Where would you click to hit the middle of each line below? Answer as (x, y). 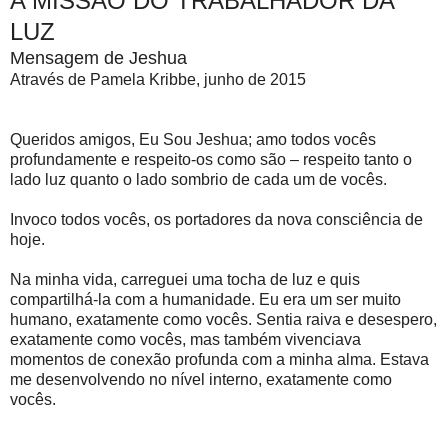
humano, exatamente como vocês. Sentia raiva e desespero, (223, 320)
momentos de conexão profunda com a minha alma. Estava (219, 360)
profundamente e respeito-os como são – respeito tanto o (211, 160)
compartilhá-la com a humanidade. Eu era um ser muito (205, 300)
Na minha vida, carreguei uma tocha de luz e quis (185, 280)
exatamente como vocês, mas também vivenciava (185, 340)
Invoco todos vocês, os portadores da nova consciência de (216, 220)
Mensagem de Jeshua (101, 58)
